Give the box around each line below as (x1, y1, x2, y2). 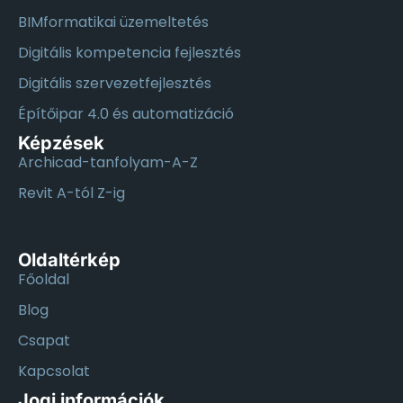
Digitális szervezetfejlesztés (18, 73, 211, 94)
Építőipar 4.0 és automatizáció (18, 103, 234, 125)
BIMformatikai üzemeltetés (18, 12, 209, 33)
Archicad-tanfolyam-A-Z (18, 152, 198, 174)
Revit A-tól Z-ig (18, 183, 125, 204)
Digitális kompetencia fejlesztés (18, 42, 241, 64)
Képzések (18, 132, 104, 155)
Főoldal (18, 269, 69, 291)
